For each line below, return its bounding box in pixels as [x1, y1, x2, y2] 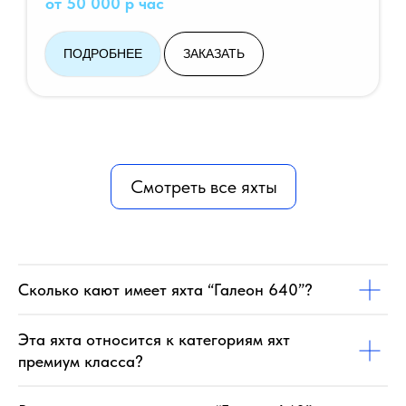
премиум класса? [18, 352, 143, 372]
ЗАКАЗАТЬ [183, 46, 245, 62]
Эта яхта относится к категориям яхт [18, 330, 290, 350]
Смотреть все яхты [130, 175, 277, 198]
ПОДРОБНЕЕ [63, 46, 142, 62]
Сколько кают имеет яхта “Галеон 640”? [18, 280, 313, 300]
